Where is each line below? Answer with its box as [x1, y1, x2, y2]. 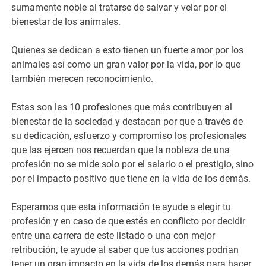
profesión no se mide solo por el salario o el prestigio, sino [11, 158, 254, 170]
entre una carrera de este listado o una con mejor [11, 229, 216, 241]
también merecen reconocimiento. [11, 72, 156, 84]
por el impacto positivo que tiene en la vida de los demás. [11, 172, 254, 184]
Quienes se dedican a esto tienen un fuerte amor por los [11, 44, 244, 56]
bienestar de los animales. [11, 15, 123, 27]
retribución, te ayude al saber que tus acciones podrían [11, 243, 239, 255]
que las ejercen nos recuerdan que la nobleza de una [11, 144, 230, 156]
